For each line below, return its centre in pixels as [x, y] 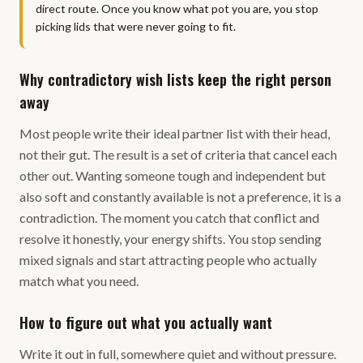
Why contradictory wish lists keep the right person [175, 79]
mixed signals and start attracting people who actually [168, 260]
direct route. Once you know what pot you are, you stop [177, 9]
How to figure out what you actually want [146, 322]
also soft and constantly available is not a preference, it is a [180, 196]
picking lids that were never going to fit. [136, 26]
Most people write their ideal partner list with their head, [175, 133]
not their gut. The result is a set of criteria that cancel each [178, 154]
